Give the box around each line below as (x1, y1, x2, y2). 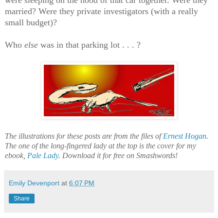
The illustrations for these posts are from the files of (5, 132, 163, 141)
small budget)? (5, 18, 57, 28)
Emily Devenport (9, 179, 59, 187)
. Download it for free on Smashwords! (58, 151, 178, 160)
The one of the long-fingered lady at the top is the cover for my (5, 142, 196, 150)
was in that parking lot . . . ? (40, 40, 141, 50)
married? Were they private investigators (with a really (5, 6, 198, 17)
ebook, (5, 151, 27, 160)
